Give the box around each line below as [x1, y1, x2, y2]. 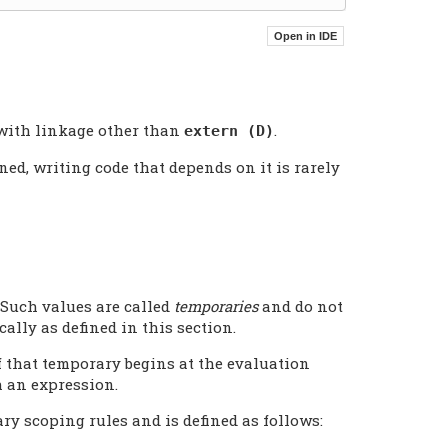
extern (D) [184, 121, 274, 140]
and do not [258, 296, 343, 316]
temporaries [174, 296, 258, 316]
